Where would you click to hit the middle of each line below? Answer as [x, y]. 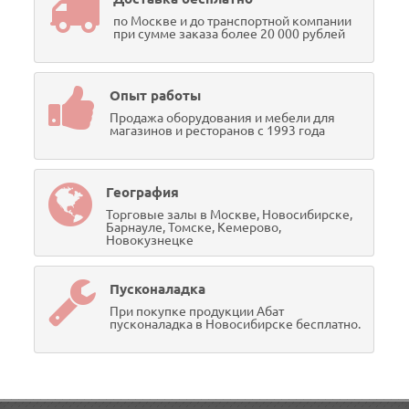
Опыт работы [156, 96]
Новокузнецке [150, 241]
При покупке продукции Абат [197, 312]
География [143, 193]
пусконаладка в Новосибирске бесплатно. [236, 325]
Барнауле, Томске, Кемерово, [194, 228]
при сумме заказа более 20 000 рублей [230, 34]
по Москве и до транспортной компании [233, 21]
